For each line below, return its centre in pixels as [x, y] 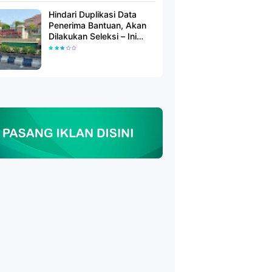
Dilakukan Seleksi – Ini [93, 36]
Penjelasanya [75, 47]
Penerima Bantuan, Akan [97, 25]
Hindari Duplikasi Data [93, 14]
